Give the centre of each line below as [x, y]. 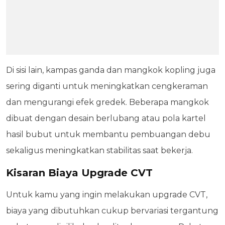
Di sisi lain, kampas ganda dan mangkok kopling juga [111, 70]
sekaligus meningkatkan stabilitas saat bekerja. [99, 151]
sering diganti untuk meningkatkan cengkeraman [107, 86]
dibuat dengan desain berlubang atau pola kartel [106, 119]
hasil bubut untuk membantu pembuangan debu [108, 135]
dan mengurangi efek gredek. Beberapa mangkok [107, 102]
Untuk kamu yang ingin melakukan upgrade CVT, [107, 195]
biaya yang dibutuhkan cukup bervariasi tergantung [112, 211]
